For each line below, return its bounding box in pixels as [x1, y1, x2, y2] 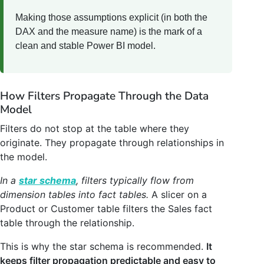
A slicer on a [148, 189, 207, 201]
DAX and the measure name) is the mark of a [15, 27, 202, 37]
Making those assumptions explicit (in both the [15, 12, 207, 23]
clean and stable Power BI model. [15, 41, 156, 51]
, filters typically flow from [76, 174, 194, 187]
